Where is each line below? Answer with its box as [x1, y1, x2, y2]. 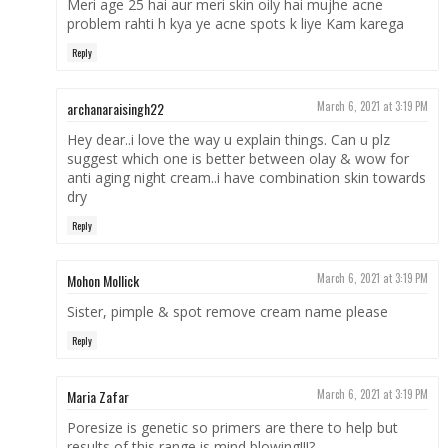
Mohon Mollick [66, 270, 139, 292]
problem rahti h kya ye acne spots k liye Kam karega [66, 14, 404, 34]
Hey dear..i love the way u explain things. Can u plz [66, 129, 390, 149]
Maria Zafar [66, 385, 129, 407]
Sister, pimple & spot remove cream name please [66, 302, 388, 322]
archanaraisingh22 [66, 97, 164, 119]
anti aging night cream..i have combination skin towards [66, 167, 426, 187]
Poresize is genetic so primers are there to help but [66, 417, 398, 437]
